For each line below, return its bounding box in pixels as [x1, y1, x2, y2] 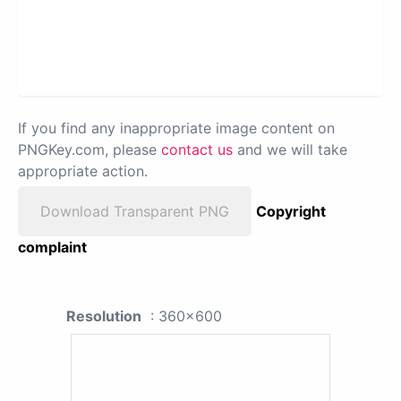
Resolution [66, 306, 141, 325]
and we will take [233, 140, 347, 158]
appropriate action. [18, 161, 148, 180]
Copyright [256, 201, 326, 220]
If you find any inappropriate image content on [18, 118, 335, 137]
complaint [18, 237, 87, 256]
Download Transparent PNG [40, 201, 229, 220]
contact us [161, 140, 233, 158]
